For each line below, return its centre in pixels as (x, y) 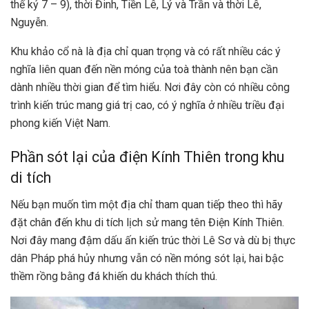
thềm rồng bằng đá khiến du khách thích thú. (114, 276)
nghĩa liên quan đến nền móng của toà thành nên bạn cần (144, 69)
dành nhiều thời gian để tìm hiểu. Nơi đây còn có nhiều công (150, 87)
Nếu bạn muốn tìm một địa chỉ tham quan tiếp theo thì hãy (147, 204)
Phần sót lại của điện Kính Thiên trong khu (147, 157)
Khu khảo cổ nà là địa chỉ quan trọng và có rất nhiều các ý (146, 51)
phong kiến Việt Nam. (62, 123)
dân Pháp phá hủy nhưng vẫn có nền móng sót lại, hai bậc (147, 258)
